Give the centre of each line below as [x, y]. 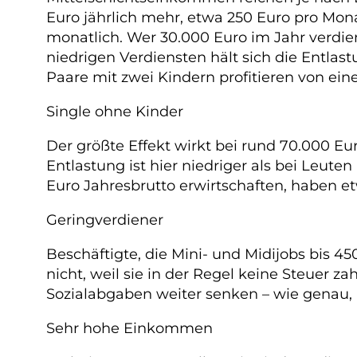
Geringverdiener [105, 220]
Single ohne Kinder [115, 111]
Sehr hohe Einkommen [129, 328]
